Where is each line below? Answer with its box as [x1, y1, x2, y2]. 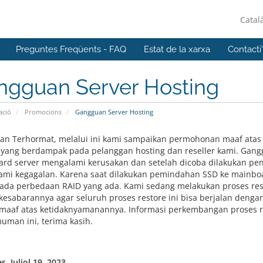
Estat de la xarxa [144, 44, 210, 55]
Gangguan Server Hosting [73, 107, 153, 116]
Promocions [24, 107, 62, 116]
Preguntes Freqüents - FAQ [16, 44, 126, 55]
